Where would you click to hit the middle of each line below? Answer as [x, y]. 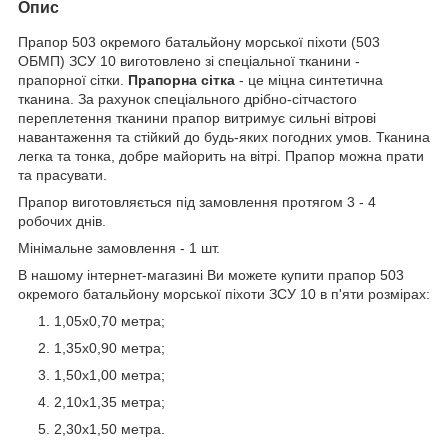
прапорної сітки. [73, 79]
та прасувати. [62, 174]
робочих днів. [62, 220]
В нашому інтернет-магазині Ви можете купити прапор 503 [211, 274]
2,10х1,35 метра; [109, 401]
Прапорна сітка [181, 79]
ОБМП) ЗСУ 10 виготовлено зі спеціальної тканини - [189, 60]
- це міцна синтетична [309, 79]
